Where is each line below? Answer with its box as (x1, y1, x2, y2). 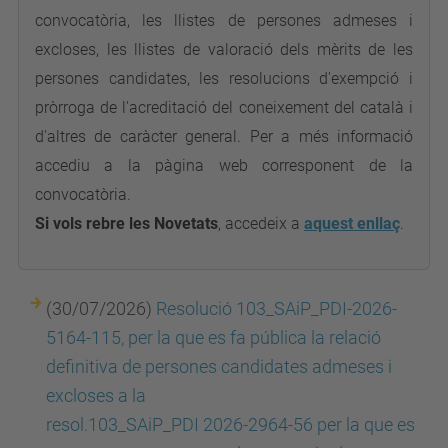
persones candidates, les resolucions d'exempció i (35, 69, 413, 88)
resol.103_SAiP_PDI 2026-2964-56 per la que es (46, 414, 415, 435)
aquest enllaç (304, 214, 400, 233)
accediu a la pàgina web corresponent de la (35, 156, 413, 175)
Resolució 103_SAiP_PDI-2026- (156, 298, 397, 319)
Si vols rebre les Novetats (35, 214, 218, 233)
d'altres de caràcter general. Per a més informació (35, 127, 413, 146)
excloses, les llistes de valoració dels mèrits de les (35, 40, 413, 59)
